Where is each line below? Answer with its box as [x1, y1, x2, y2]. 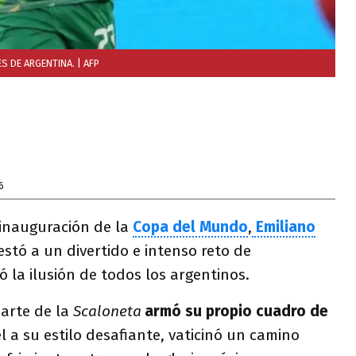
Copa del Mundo [133, 218, 248, 236]
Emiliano [256, 218, 315, 236]
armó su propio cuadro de [145, 302, 328, 320]
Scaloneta [73, 302, 141, 320]
